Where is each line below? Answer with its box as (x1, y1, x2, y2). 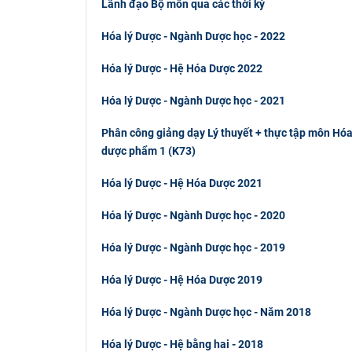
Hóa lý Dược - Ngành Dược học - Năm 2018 (101, 305, 311, 318)
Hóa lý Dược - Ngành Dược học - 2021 (101, 93, 285, 107)
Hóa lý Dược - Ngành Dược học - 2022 (101, 29, 285, 42)
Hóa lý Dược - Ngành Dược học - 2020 (101, 208, 285, 222)
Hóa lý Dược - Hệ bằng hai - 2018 (101, 337, 263, 350)
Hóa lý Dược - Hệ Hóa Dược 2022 (101, 61, 262, 75)
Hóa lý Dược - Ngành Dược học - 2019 (101, 240, 285, 254)
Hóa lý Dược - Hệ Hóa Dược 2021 (101, 176, 262, 189)
